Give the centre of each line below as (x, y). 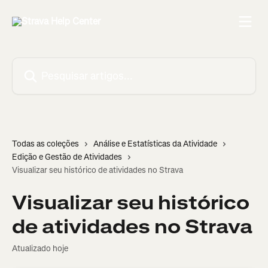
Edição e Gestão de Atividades (67, 157)
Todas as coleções (45, 144)
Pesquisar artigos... (52, 64)
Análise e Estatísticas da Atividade (155, 144)
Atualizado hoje (40, 249)
